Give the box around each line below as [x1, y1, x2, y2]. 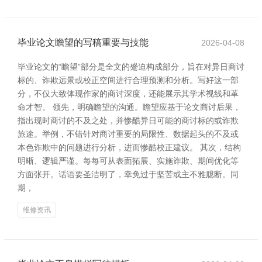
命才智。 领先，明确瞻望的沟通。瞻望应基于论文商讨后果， [18, 102, 241, 112]
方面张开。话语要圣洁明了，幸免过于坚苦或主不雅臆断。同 [18, 170, 239, 179]
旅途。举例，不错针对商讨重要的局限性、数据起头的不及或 [18, 129, 239, 139]
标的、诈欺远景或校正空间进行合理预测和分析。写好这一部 [18, 75, 239, 85]
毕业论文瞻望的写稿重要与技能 [18, 37, 149, 47]
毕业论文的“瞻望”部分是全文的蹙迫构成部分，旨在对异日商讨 [18, 62, 244, 71]
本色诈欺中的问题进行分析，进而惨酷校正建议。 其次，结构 [18, 143, 241, 152]
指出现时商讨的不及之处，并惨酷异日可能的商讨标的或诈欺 [18, 116, 239, 125]
